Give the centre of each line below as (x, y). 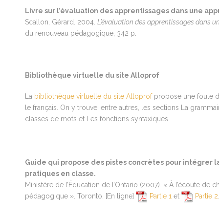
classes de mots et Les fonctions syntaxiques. (97, 119)
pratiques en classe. (60, 174)
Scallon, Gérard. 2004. (61, 22)
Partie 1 (160, 196)
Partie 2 (206, 196)
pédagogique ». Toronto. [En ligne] (80, 196)
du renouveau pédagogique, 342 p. (80, 33)
